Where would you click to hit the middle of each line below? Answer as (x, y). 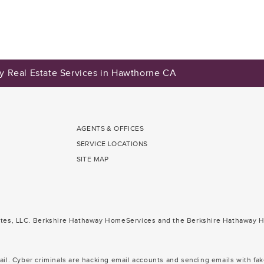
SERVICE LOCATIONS (112, 143)
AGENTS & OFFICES (110, 128)
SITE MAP (93, 159)
